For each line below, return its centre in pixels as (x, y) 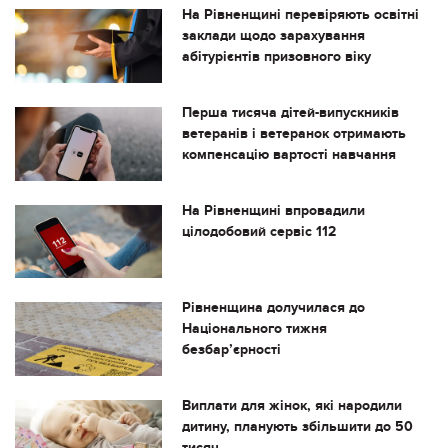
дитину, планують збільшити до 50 (297, 427)
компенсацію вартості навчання (288, 155)
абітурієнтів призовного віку (276, 57)
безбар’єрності (231, 350)
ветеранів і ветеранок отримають (293, 134)
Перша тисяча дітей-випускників (290, 113)
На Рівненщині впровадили (273, 210)
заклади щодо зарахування (273, 36)
